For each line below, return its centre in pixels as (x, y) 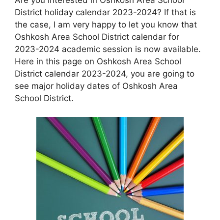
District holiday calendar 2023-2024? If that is (105, 12)
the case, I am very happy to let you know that (106, 24)
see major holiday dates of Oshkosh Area (96, 86)
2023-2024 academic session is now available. (108, 49)
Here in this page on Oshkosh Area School (98, 61)
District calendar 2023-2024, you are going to (105, 73)
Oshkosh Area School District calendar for (97, 37)
